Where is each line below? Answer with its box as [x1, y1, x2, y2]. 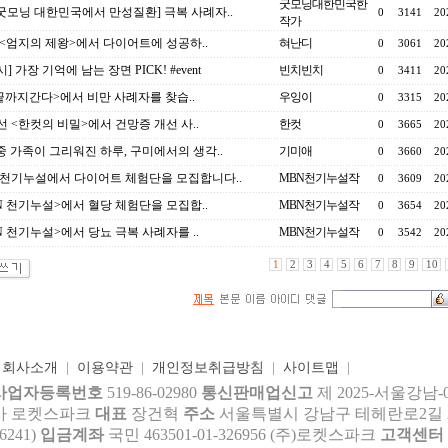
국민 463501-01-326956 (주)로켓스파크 [107, 426, 380, 443]
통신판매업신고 [200, 384, 313, 401]
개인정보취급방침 [151, 360, 264, 375]
